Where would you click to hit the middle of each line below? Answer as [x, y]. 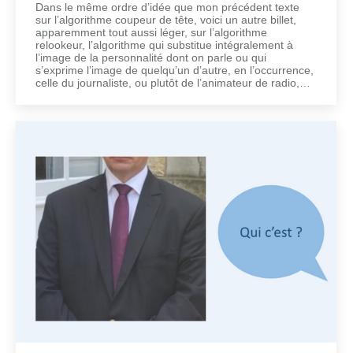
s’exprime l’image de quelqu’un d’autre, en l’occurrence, [175, 71]
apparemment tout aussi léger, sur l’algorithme [151, 33]
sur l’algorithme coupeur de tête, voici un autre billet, [166, 20]
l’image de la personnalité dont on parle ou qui [151, 58]
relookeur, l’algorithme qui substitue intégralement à [164, 45]
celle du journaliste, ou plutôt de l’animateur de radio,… [173, 83]
